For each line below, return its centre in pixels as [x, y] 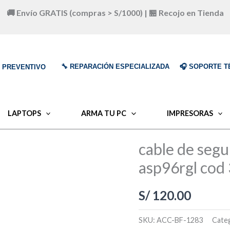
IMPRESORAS [190, 113]
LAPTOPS [24, 113]
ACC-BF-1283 [180, 220]
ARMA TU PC [104, 113]
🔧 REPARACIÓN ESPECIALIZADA [115, 66]
